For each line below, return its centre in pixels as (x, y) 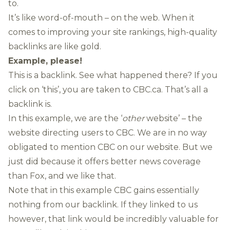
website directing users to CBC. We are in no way (108, 133)
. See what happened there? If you (147, 75)
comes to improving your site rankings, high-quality (113, 32)
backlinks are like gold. (55, 46)
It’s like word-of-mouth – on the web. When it (101, 18)
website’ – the (174, 118)
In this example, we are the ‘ (65, 118)
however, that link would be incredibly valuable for (113, 219)
